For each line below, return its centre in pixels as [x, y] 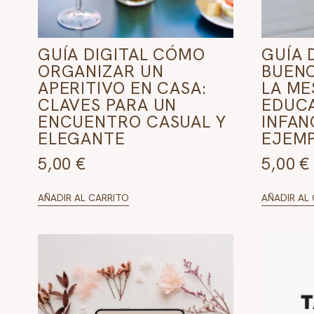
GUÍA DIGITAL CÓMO [122, 54]
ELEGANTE [81, 138]
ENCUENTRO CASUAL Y [132, 121]
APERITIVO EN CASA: [122, 88]
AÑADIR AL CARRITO [83, 197]
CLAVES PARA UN [107, 104]
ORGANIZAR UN [101, 71]
